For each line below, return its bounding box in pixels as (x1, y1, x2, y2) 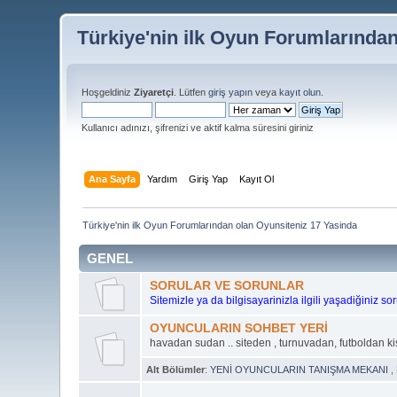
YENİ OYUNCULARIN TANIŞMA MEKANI (210, 363, 392, 375)
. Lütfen (174, 87, 209, 97)
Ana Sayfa (88, 173, 136, 184)
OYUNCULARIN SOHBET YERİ (149, 321, 328, 335)
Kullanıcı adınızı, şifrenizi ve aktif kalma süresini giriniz (82, 122, 315, 133)
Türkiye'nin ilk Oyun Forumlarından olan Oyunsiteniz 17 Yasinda (82, 219, 358, 230)
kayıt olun (279, 87, 322, 97)
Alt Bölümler (146, 363, 206, 375)
